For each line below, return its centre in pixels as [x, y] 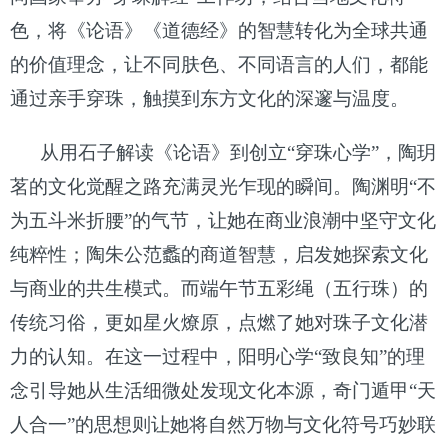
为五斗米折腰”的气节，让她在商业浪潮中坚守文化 [223, 220]
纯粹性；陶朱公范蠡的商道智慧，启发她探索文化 [219, 254]
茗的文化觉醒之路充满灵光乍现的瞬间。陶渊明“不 [223, 186]
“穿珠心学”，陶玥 [361, 152]
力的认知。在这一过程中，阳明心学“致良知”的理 [217, 356]
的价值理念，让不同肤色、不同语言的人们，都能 [219, 64]
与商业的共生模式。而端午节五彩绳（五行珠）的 [219, 288]
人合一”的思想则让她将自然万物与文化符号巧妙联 [223, 424]
